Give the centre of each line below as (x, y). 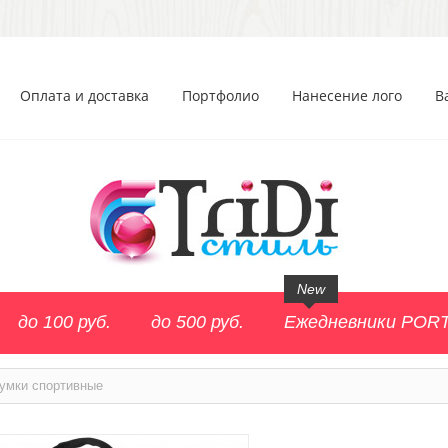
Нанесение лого (347, 95)
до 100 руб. (64, 322)
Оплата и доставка (84, 95)
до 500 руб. (197, 322)
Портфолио (220, 95)
